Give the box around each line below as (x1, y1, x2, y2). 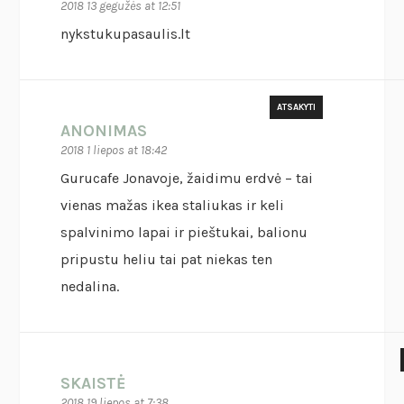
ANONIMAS (60, 121, 148, 142)
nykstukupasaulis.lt (60, 25, 191, 43)
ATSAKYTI (276, 102, 316, 114)
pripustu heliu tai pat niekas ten (60, 251, 273, 269)
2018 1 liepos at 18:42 (60, 142, 168, 159)
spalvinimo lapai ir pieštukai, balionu (60, 224, 308, 242)
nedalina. (60, 278, 120, 296)
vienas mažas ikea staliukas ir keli (60, 197, 285, 215)
